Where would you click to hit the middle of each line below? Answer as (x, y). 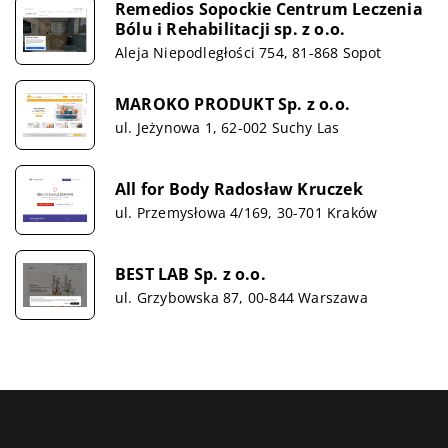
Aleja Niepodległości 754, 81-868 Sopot (248, 52)
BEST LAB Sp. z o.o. (190, 273)
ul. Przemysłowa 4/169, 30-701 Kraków (246, 212)
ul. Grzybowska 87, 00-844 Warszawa (241, 297)
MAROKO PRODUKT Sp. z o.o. (232, 103)
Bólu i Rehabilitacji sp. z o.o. (230, 28)
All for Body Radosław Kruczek (239, 188)
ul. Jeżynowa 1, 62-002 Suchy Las (227, 127)
